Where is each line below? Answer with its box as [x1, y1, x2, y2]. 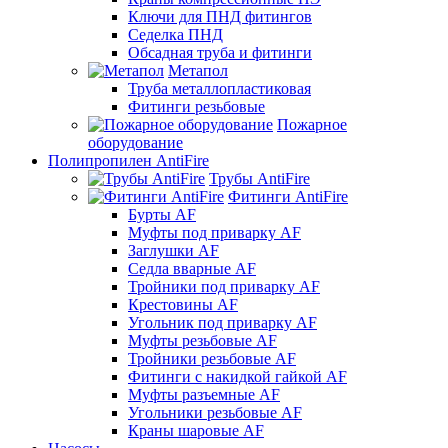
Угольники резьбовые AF [128, 403, 302, 421]
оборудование [88, 133, 183, 151]
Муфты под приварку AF [128, 223, 301, 241]
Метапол [168, 61, 228, 79]
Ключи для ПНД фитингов [128, 7, 312, 25]
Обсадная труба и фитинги [128, 43, 312, 61]
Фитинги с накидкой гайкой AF [128, 367, 347, 385]
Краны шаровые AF [128, 421, 264, 439]
